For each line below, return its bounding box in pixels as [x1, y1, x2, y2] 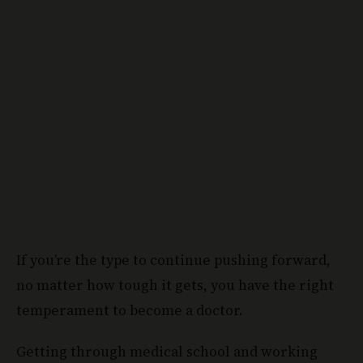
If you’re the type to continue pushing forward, [16, 250, 331, 271]
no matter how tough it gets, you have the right [16, 275, 334, 296]
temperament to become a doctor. [16, 301, 243, 321]
